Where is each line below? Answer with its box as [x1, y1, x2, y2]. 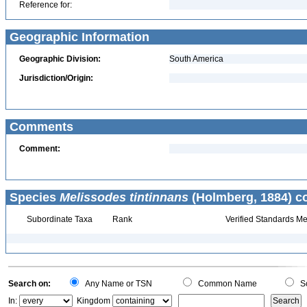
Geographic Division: [19, 54, 101, 64]
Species [6, 191, 60, 204]
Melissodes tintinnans [60, 191, 188, 204]
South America [169, 54, 223, 64]
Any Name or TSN [81, 279, 152, 288]
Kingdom [77, 296, 110, 306]
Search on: [8, 279, 51, 288]
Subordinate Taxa [24, 214, 93, 224]
